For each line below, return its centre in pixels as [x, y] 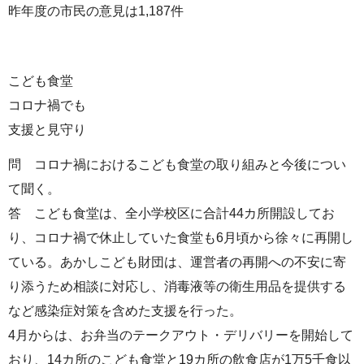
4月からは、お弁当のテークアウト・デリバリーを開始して [181, 335]
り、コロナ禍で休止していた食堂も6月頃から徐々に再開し [181, 237]
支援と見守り [47, 129]
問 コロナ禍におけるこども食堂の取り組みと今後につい [177, 164]
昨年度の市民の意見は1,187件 [96, 11]
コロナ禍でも [47, 105]
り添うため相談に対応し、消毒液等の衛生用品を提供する [177, 286]
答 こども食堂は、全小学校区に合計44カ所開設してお [171, 213]
